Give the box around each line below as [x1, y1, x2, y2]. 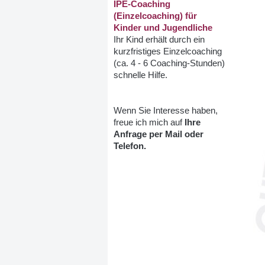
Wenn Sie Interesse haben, [114, 106, 218, 115]
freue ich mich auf [114, 118, 185, 127]
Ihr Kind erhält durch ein [114, 35, 205, 44]
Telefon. [114, 141, 146, 151]
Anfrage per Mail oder [114, 130, 203, 139]
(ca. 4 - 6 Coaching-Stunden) [114, 59, 225, 68]
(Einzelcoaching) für [114, 11, 197, 21]
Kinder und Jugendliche [114, 23, 212, 33]
